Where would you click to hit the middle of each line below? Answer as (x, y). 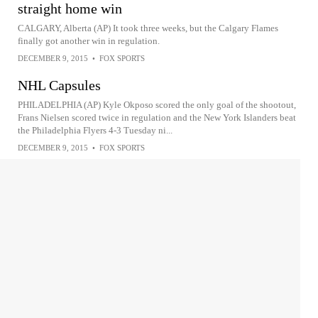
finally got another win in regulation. (89, 41)
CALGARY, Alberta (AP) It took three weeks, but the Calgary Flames (148, 28)
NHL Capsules (59, 86)
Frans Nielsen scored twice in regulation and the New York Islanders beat (157, 118)
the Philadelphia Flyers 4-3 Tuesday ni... (95, 131)
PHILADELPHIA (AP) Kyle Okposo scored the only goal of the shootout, (157, 105)
